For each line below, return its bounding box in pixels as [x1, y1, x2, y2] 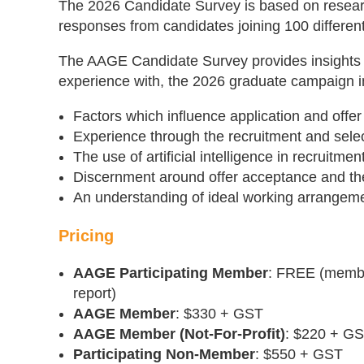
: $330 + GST [175, 305, 263, 322]
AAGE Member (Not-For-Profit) [73, 326, 285, 342]
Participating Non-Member [73, 346, 255, 362]
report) [73, 285, 116, 301]
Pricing [58, 227, 114, 245]
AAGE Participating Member [73, 265, 268, 281]
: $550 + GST [255, 346, 343, 362]
